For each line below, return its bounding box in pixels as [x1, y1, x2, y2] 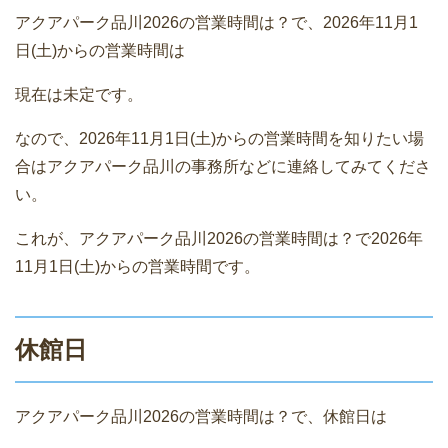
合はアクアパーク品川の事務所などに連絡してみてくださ [15, 157, 431, 175]
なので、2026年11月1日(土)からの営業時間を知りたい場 [15, 129, 424, 147]
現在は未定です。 [15, 85, 143, 103]
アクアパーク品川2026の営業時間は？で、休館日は [15, 407, 387, 425]
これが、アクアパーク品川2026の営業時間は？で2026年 [15, 229, 423, 247]
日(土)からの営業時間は [15, 41, 185, 59]
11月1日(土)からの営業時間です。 [15, 257, 260, 275]
